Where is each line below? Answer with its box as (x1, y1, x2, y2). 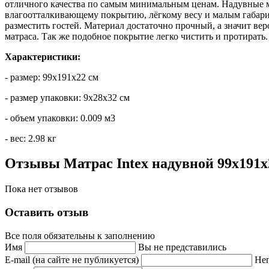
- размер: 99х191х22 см (5, 71, 98, 82)
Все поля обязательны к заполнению (5, 230, 155, 241)
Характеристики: (5, 51, 80, 62)
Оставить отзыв (5, 206, 88, 219)
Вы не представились (138, 241, 226, 252)
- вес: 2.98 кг (5, 133, 56, 144)
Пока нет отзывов (5, 184, 78, 195)
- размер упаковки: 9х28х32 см (5, 92, 130, 103)
